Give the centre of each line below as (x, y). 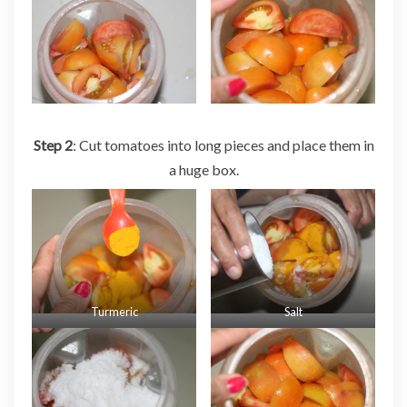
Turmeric (114, 311)
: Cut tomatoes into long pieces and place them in (223, 144)
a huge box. (203, 169)
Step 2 (53, 144)
